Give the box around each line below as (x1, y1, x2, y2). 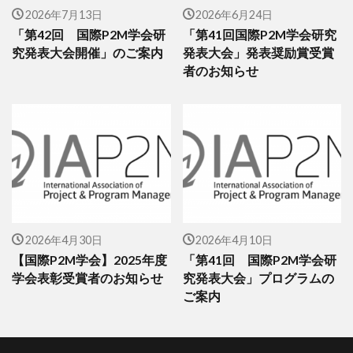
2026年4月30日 (24, 233, 102, 246)
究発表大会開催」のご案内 (12, 46, 163, 61)
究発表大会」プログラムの (182, 271, 334, 286)
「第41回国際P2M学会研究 (182, 28, 336, 43)
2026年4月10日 (195, 233, 273, 246)
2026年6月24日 (195, 8, 273, 20)
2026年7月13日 (24, 8, 102, 20)
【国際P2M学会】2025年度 (12, 253, 167, 268)
